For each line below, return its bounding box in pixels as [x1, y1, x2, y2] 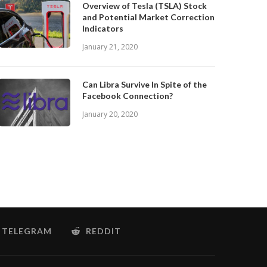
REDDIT [86, 226, 121, 236]
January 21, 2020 [82, 42, 138, 52]
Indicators [82, 23, 124, 33]
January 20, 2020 [82, 109, 138, 119]
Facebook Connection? [82, 91, 173, 101]
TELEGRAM [2, 226, 52, 236]
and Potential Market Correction [82, 12, 215, 22]
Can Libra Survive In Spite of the [82, 79, 207, 89]
